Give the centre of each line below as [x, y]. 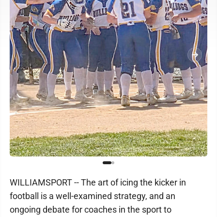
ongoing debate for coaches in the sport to [91, 209]
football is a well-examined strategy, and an [93, 196]
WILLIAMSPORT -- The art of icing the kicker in [98, 182]
